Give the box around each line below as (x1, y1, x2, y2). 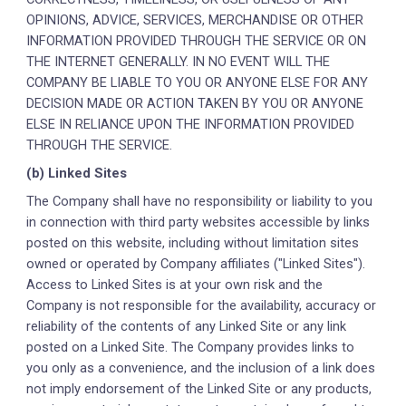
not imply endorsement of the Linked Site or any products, (26, 381, 372, 397)
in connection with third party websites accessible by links (26, 214, 371, 230)
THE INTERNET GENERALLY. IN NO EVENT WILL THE (26, 53, 331, 70)
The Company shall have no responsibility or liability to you (26, 193, 373, 209)
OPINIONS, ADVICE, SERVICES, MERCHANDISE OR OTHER (26, 12, 364, 28)
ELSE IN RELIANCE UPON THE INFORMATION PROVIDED (26, 116, 355, 132)
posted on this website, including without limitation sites (26, 235, 360, 251)
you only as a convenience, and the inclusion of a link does (26, 360, 376, 376)
